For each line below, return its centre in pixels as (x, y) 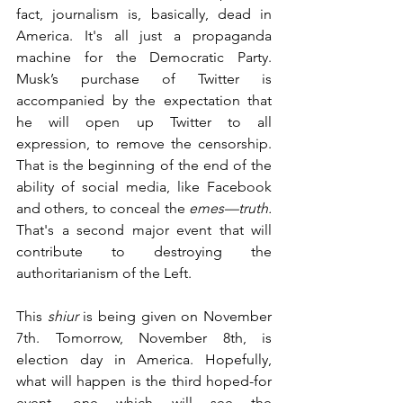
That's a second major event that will (144, 229)
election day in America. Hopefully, (144, 359)
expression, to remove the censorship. (144, 143)
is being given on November (175, 316)
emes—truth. (230, 208)
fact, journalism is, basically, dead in (144, 13)
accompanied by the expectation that (144, 100)
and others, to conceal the (103, 208)
